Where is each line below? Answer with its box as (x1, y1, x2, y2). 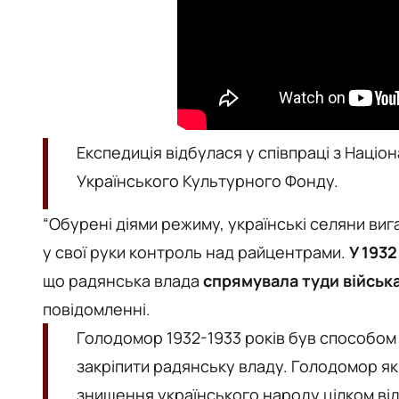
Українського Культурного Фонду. (77, 170, 338, 191)
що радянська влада (43, 270, 203, 291)
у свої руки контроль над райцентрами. (43, 241, 349, 263)
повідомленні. (43, 298, 151, 320)
